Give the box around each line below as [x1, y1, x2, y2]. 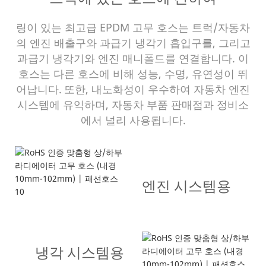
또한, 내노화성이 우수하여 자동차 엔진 [64, 81, 250, 96]
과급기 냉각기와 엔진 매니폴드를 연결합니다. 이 [17, 50, 249, 65]
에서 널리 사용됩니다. [80, 112, 186, 127]
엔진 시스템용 [142, 178, 231, 194]
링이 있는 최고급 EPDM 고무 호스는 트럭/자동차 [16, 20, 250, 34]
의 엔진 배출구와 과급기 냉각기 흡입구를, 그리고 [15, 35, 251, 50]
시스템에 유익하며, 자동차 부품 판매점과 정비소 [17, 97, 249, 112]
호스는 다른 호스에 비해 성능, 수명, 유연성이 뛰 [18, 66, 248, 81]
